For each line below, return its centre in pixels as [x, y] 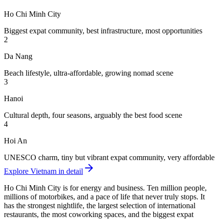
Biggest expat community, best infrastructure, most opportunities [103, 31]
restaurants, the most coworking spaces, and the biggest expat [99, 215]
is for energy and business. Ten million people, [134, 188]
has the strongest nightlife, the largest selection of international [100, 206]
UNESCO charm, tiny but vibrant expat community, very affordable [109, 158]
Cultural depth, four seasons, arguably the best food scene [93, 115]
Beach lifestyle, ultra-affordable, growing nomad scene [89, 73]
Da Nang [18, 56]
